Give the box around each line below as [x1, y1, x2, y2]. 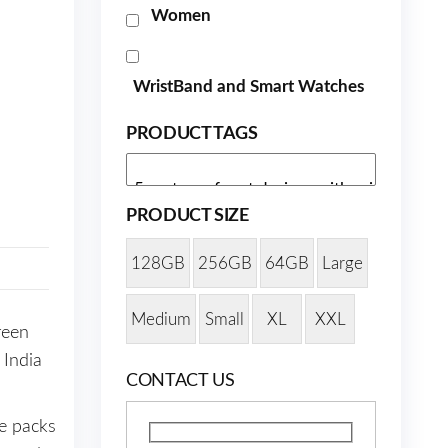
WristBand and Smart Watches [133, 78, 364, 95]
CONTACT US [126, 372, 235, 390]
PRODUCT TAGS [126, 125, 258, 143]
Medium [131, 310, 191, 328]
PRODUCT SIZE [126, 207, 249, 225]
